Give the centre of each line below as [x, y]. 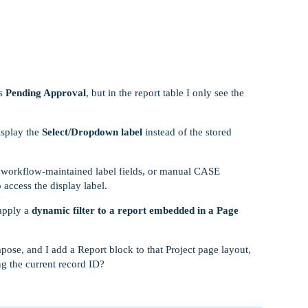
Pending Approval [46, 93]
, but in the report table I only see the [165, 93]
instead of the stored [187, 132]
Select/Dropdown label [92, 132]
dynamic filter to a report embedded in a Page [135, 210]
